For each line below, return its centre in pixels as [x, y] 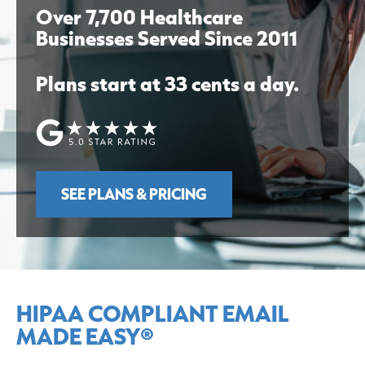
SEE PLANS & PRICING [134, 194]
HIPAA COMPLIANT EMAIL [153, 314]
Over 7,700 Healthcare [139, 17]
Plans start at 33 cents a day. [167, 84]
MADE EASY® [85, 336]
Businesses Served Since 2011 [167, 38]
